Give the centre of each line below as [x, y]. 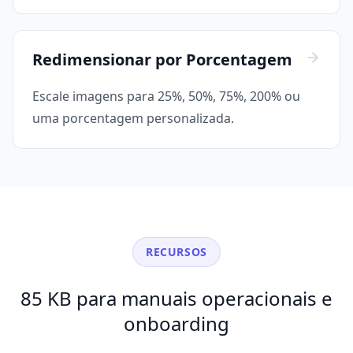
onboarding [176, 324]
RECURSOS [176, 252]
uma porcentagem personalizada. [133, 119]
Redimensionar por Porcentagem [162, 60]
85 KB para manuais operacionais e [176, 299]
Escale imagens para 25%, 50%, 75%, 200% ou [166, 97]
